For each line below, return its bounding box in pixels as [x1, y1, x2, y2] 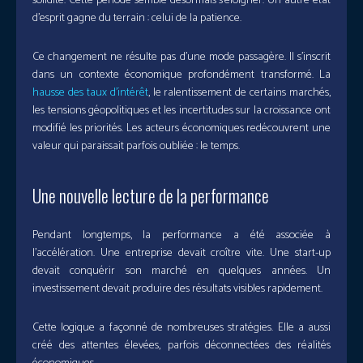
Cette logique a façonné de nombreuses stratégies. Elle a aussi [32, 318, 331, 338]
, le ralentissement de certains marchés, [147, 83, 331, 103]
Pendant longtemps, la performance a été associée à [32, 226, 331, 246]
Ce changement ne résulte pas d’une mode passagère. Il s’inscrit [32, 48, 331, 67]
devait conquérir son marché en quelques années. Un [32, 262, 331, 281]
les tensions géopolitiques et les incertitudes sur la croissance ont [32, 101, 331, 121]
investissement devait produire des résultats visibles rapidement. [32, 280, 322, 299]
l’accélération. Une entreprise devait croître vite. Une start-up [32, 244, 331, 263]
